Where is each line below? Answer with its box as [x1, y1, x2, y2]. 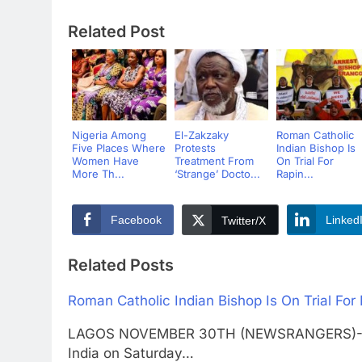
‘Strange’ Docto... [174, 170, 260, 184]
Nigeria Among [72, 132, 146, 145]
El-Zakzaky [174, 132, 229, 145]
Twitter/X [221, 217, 266, 231]
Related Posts [68, 258, 174, 278]
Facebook [111, 217, 162, 230]
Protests [174, 145, 216, 158]
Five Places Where [72, 145, 166, 158]
